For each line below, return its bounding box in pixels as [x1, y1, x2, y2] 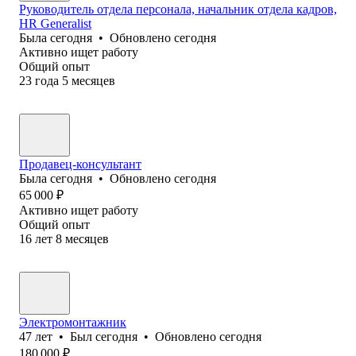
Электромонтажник [19, 315, 126, 329]
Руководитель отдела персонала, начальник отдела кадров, [19, 2, 337, 16]
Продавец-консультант [19, 157, 141, 171]
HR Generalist [19, 16, 91, 30]
